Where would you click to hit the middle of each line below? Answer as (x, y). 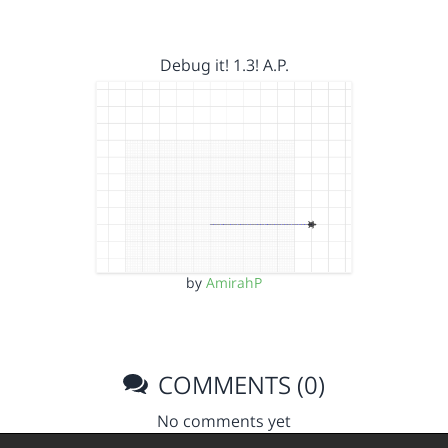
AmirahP (234, 282)
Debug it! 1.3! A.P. (224, 64)
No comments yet (224, 421)
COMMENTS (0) (239, 384)
